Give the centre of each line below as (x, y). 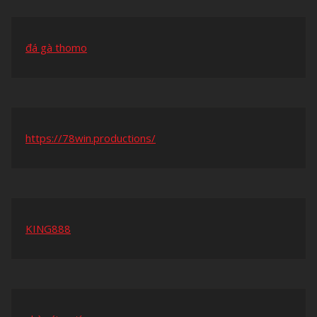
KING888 (48, 229)
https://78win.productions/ (91, 138)
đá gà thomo (56, 48)
